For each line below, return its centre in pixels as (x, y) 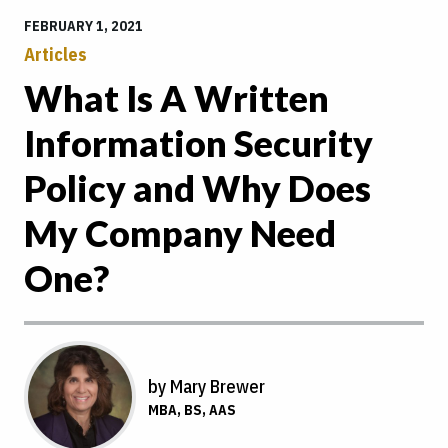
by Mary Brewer (206, 386)
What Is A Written (176, 97)
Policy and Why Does (197, 187)
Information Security (198, 142)
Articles (55, 54)
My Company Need (180, 232)
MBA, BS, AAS (192, 409)
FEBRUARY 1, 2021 (83, 25)
